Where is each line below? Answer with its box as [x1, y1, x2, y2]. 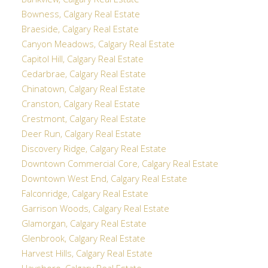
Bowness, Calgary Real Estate [21, 7, 140, 23]
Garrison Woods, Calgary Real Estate [21, 202, 169, 218]
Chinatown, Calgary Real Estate [21, 82, 145, 98]
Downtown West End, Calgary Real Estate [21, 172, 187, 188]
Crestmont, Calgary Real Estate [21, 112, 146, 128]
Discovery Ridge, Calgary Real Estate [21, 142, 166, 158]
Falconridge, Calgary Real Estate [21, 187, 148, 203]
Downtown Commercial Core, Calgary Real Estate [21, 157, 218, 173]
